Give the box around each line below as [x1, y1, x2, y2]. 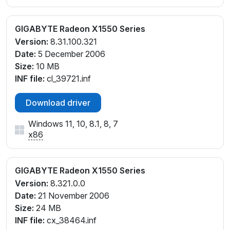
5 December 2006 [36, 49, 105, 60]
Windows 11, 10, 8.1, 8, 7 [28, 119, 118, 129]
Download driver [26, 98, 90, 108]
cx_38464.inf [45, 215, 97, 225]
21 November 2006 [36, 190, 109, 201]
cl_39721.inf [45, 73, 91, 84]
